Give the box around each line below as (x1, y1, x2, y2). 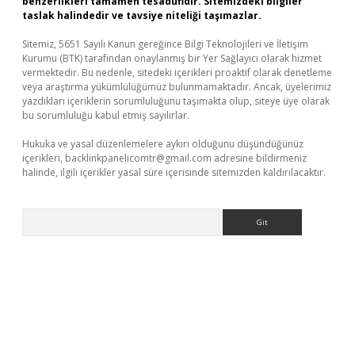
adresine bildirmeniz (212, 151, 307, 165)
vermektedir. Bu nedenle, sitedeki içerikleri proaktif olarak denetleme (22, 66, 332, 79)
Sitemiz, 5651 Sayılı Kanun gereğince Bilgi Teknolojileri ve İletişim (22, 37, 308, 51)
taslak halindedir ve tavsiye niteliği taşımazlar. (22, 9, 261, 22)
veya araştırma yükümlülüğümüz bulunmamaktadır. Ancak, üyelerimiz (22, 80, 331, 94)
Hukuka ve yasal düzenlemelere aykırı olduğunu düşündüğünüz (22, 137, 303, 151)
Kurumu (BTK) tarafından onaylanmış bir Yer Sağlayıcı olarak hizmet (22, 52, 322, 65)
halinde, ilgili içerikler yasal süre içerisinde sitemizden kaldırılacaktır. (22, 166, 326, 179)
